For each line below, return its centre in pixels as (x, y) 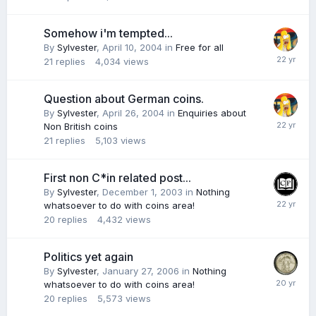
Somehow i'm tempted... (108, 33)
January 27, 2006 (141, 271)
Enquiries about (212, 113)
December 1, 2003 (142, 192)
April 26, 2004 (133, 113)
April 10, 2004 (132, 47)
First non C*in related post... (117, 178)
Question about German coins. (124, 99)
